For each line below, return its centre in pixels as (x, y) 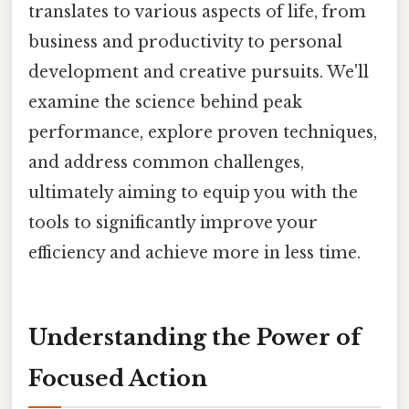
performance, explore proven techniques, (203, 132)
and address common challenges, (166, 162)
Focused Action (118, 378)
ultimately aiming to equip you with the (193, 192)
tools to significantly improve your (173, 222)
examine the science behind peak (165, 102)
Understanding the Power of (194, 337)
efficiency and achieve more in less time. (194, 252)
